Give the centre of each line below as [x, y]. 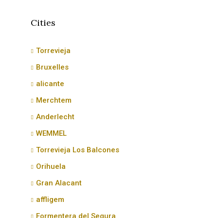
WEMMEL [51, 133]
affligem [50, 200]
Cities [43, 23]
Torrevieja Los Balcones [78, 150]
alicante [50, 84]
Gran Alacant [59, 183]
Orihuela [51, 166]
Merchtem [54, 100]
